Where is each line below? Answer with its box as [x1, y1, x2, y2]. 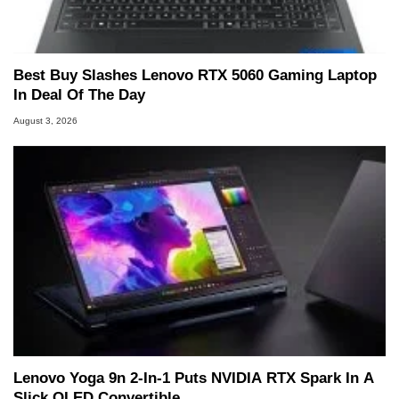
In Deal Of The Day [13, 86, 145, 104]
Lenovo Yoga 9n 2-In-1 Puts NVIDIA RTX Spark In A [13, 370, 374, 387]
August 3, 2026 [13, 115, 77, 126]
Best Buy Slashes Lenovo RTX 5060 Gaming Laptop [13, 67, 377, 85]
